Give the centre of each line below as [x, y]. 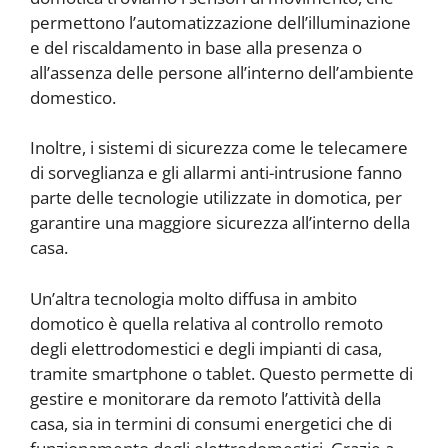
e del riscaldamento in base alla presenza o [196, 47]
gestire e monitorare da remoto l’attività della [205, 398]
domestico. [73, 97]
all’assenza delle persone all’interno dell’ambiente [222, 72]
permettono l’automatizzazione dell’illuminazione [220, 22]
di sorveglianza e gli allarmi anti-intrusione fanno [216, 173]
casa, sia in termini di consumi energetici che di [211, 423]
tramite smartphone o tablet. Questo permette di [221, 373]
